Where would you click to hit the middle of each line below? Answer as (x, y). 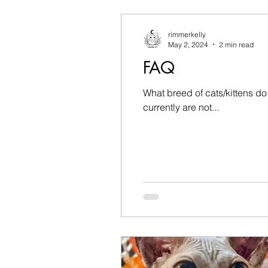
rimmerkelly (187, 34)
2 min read (236, 44)
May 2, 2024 (188, 44)
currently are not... (181, 107)
